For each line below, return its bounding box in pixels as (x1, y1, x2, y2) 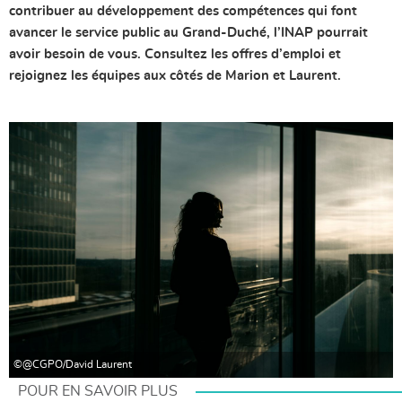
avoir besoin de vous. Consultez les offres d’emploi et (9, 47, 341, 61)
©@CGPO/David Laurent (13, 358, 132, 370)
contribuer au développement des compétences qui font (9, 4, 357, 18)
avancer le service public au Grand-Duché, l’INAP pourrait (9, 25, 368, 39)
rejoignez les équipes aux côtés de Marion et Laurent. (9, 68, 341, 83)
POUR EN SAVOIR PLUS (18, 384, 178, 399)
